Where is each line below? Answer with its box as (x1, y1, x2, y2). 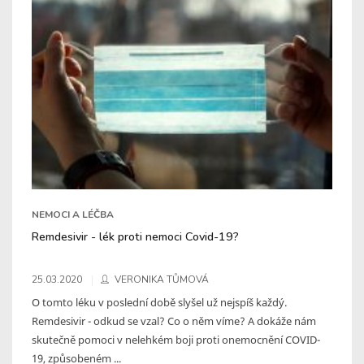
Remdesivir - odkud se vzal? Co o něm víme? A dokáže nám (32, 313, 316, 328)
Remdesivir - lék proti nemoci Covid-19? (32, 227, 239, 245)
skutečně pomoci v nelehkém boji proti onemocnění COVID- (32, 331, 320, 347)
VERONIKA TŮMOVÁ (115, 272, 209, 286)
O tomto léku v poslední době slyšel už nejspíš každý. (32, 294, 287, 310)
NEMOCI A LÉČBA (32, 207, 114, 221)
